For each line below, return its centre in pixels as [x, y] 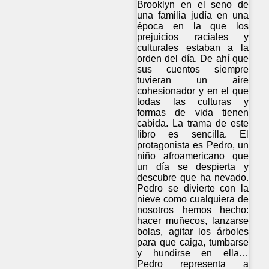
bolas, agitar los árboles [193, 231]
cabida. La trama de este [193, 123]
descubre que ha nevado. [193, 177]
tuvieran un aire [193, 80]
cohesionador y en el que [193, 91]
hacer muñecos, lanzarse [193, 220]
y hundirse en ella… [193, 253]
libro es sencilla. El [193, 134]
